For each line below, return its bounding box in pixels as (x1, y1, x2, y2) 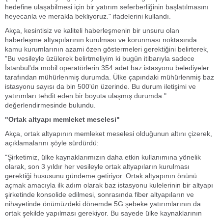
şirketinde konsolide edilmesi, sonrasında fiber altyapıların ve (5, 191, 194, 198)
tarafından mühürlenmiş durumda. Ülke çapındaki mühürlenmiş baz (5, 73, 214, 81)
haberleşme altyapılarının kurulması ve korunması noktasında (5, 36, 197, 44)
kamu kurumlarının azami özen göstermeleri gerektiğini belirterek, (5, 45, 209, 53)
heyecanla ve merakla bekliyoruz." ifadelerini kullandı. (5, 12, 171, 20)
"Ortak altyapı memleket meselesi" (5, 115, 120, 123)
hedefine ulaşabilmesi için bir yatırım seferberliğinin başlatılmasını (5, 3, 209, 11)
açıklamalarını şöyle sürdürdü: (5, 139, 99, 147)
